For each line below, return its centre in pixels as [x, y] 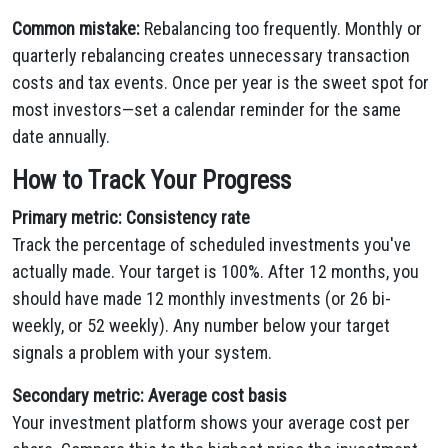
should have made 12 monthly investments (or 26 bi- [201, 298]
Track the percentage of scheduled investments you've [211, 244]
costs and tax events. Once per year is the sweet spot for [220, 82]
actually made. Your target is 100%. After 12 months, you [215, 271]
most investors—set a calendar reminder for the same [206, 109]
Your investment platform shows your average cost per [211, 422]
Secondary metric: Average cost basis [149, 395]
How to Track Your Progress [151, 180]
